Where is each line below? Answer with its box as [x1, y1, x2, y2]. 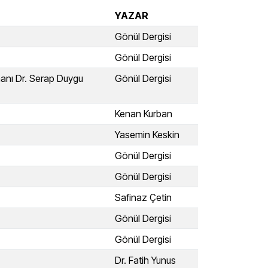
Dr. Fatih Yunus [115, 254, 176, 266]
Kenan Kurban [115, 108, 172, 120]
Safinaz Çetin [115, 191, 172, 203]
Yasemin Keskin [115, 129, 179, 141]
